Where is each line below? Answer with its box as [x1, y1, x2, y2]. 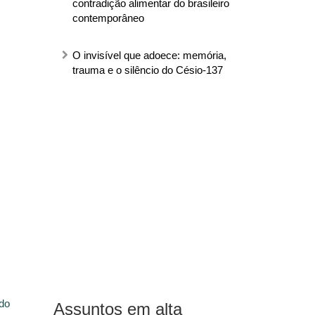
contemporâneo [72, 11, 144, 24]
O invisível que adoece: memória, [72, 49, 226, 61]
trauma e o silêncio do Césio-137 [72, 63, 223, 76]
